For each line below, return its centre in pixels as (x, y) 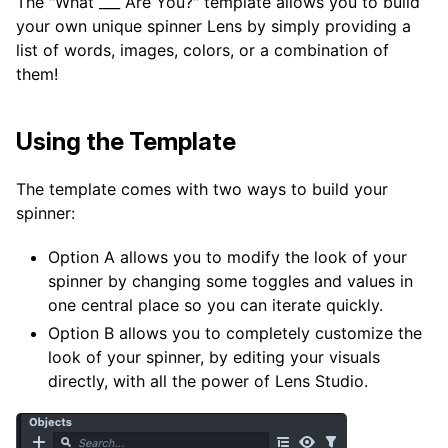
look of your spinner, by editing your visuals (214, 356)
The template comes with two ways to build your (202, 188)
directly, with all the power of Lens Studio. (208, 380)
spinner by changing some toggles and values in (230, 280)
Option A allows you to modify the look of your (227, 256)
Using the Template (126, 141)
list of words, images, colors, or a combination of (202, 49)
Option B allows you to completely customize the (235, 332)
